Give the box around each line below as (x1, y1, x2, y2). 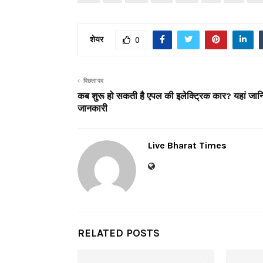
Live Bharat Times (148, 139, 227, 151)
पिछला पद (83, 77, 103, 85)
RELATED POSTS (77, 226, 160, 240)
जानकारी (77, 102, 107, 114)
